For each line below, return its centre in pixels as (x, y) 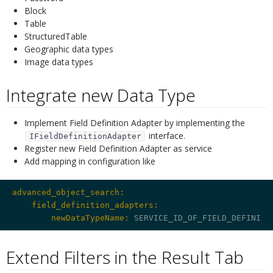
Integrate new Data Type (101, 95)
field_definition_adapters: (85, 205)
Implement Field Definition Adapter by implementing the (135, 122)
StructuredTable (56, 36)
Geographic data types (69, 49)
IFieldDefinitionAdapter (85, 136)
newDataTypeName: (71, 218)
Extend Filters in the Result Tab (125, 257)
